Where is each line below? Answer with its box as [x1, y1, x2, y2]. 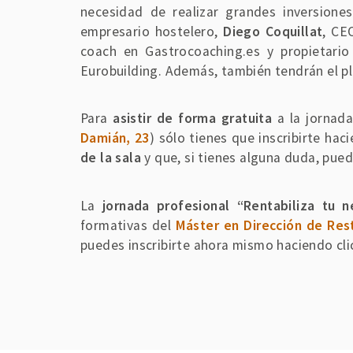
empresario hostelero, [80, 23, 224, 41]
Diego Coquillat [223, 23, 323, 41]
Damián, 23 [80, 129, 150, 147]
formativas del [80, 216, 176, 234]
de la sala [80, 149, 142, 167]
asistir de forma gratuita [113, 110, 273, 128]
